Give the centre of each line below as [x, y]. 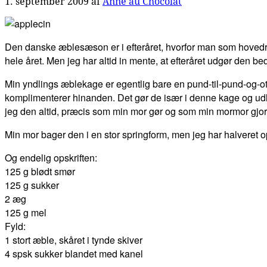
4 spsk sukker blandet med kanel [74, 253]
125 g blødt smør [40, 171]
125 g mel [26, 212]
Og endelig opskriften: [51, 157]
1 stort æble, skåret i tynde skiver [74, 240]
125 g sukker [32, 185]
